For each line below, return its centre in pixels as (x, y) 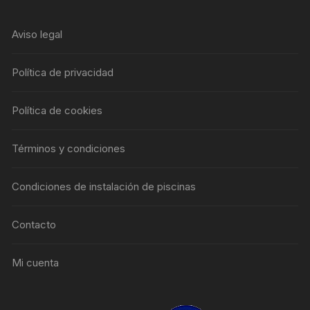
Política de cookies (57, 110)
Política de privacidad (63, 72)
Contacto (34, 224)
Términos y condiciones (69, 148)
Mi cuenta (36, 262)
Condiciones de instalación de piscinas (104, 186)
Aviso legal (37, 34)
